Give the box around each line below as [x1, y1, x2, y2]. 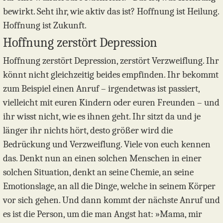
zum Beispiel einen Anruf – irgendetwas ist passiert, [3, 83, 200, 95]
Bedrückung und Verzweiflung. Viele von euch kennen [3, 139, 211, 150]
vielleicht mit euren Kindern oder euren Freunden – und [3, 97, 220, 109]
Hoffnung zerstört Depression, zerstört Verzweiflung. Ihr [3, 55, 219, 67]
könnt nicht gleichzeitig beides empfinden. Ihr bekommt [3, 69, 219, 81]
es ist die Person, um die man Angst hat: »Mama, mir [3, 209, 202, 220]
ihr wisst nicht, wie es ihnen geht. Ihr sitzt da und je [3, 111, 201, 122]
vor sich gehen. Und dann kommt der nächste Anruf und [3, 195, 220, 206]
